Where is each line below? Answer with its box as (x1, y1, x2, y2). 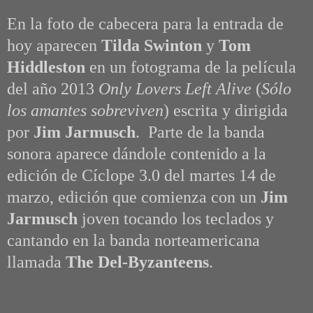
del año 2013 (7, 80, 99, 99)
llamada (7, 253, 66, 272)
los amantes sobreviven (7, 101, 163, 120)
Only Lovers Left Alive (99, 80, 256, 99)
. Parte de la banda (136, 123, 265, 142)
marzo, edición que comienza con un (7, 188, 261, 207)
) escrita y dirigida (163, 101, 288, 120)
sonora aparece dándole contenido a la (7, 145, 266, 163)
